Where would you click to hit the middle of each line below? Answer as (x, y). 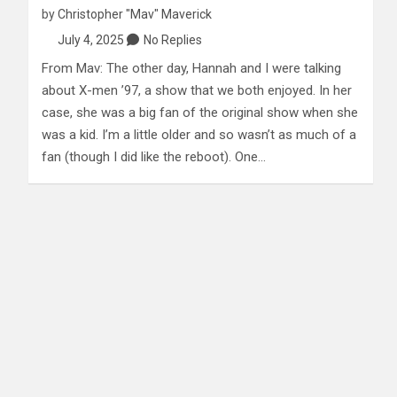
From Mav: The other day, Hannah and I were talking (191, 69)
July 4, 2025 (90, 40)
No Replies (172, 40)
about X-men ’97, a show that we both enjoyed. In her (197, 91)
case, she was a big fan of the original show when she (200, 113)
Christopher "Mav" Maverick (135, 15)
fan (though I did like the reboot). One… (154, 157)
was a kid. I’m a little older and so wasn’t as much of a (199, 135)
